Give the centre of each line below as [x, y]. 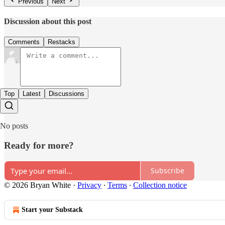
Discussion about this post [48, 21]
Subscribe [167, 171]
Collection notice [160, 185]
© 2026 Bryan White [37, 185]
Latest [32, 94]
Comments [24, 42]
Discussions [67, 94]
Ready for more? [39, 145]
